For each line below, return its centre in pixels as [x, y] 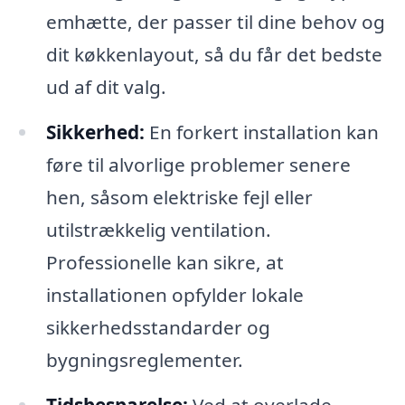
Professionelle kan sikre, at [165, 262]
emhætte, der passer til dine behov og [215, 21]
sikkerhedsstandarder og [158, 327]
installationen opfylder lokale [174, 294]
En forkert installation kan [261, 132]
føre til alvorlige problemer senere [198, 164]
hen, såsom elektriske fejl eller [179, 197]
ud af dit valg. [106, 86]
